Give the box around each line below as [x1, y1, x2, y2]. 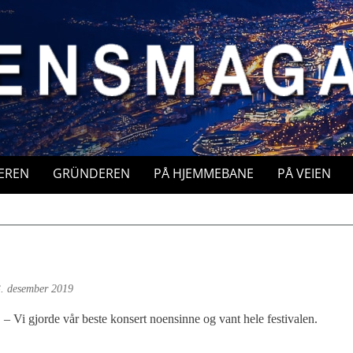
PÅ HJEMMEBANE [154, 165, 254, 182]
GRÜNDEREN [53, 165, 130, 182]
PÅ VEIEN [277, 165, 331, 182]
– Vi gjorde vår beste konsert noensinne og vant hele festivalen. [4, 312, 318, 325]
